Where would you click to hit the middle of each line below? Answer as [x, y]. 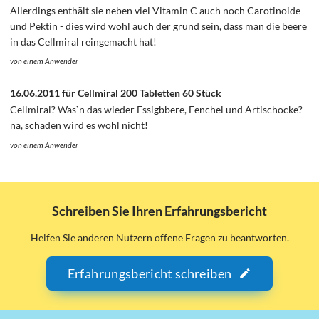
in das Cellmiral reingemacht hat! [84, 41]
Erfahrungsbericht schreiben [150, 273]
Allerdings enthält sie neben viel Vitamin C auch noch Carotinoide [156, 10]
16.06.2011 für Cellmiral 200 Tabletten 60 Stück [116, 93]
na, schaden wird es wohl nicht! [79, 125]
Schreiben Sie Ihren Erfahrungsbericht [159, 210]
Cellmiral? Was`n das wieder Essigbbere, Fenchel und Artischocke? [157, 110]
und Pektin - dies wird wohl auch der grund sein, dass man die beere [159, 26]
